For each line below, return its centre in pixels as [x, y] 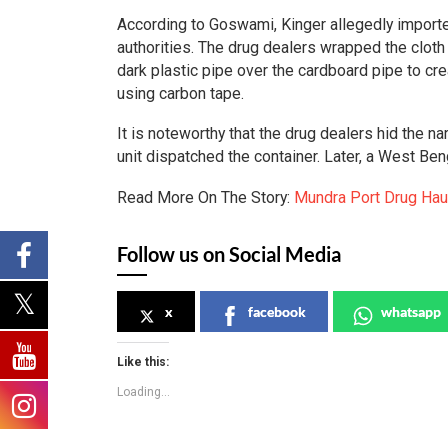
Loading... [143, 391]
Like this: [143, 361]
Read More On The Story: [205, 197]
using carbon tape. [180, 93]
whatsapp [411, 311]
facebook [277, 311]
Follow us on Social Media [229, 253]
